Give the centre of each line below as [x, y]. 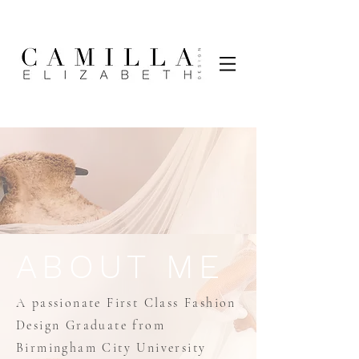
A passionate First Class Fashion [126, 303]
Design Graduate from [91, 325]
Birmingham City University [111, 348]
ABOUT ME [121, 266]
